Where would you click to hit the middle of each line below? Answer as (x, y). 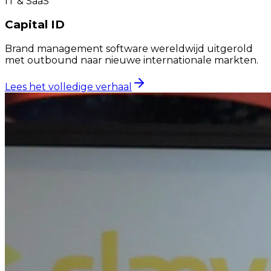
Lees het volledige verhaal (68, 87)
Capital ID (35, 25)
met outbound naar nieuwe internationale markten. (132, 60)
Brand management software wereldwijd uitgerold (129, 49)
